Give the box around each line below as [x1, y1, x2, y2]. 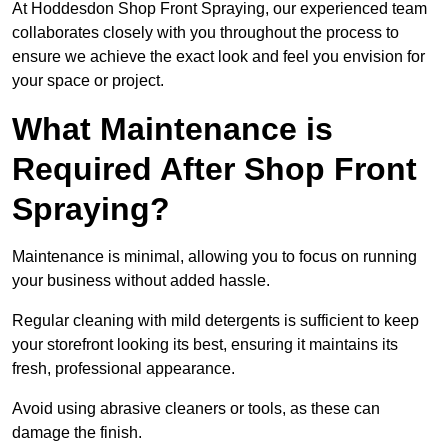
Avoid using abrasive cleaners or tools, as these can [12, 400, 380, 418]
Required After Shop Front [12, 151, 417, 188]
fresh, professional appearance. [12, 360, 235, 378]
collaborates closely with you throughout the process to [12, 24, 399, 42]
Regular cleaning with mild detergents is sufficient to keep [12, 312, 419, 330]
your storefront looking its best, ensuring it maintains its [12, 336, 398, 354]
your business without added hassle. [12, 272, 270, 290]
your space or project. [12, 72, 164, 90]
